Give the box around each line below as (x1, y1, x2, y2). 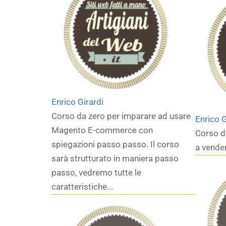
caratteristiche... (51, 182, 113, 192)
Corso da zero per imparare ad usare (51, 111, 191, 121)
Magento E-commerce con (51, 125, 153, 135)
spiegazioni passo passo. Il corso (51, 139, 179, 149)
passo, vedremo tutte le (51, 167, 141, 178)
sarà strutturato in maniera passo (51, 153, 179, 163)
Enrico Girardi (51, 97, 103, 107)
